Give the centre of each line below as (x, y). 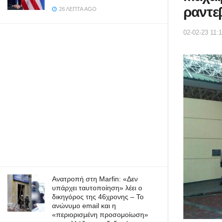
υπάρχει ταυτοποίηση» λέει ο (97, 188)
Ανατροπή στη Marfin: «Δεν (95, 179)
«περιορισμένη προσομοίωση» (100, 215)
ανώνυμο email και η (84, 206)
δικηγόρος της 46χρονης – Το (98, 197)
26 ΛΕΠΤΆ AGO (77, 9)
